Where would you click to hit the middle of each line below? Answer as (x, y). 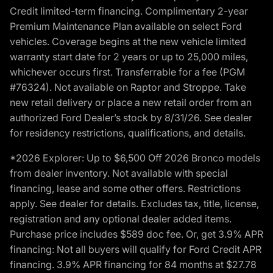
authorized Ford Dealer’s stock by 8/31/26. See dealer (131, 117)
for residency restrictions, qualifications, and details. (128, 133)
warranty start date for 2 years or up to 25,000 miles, (129, 56)
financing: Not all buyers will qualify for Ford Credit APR (136, 249)
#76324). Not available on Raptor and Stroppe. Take (128, 87)
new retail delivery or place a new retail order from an (131, 102)
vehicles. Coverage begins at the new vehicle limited (128, 41)
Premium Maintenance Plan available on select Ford (126, 26)
